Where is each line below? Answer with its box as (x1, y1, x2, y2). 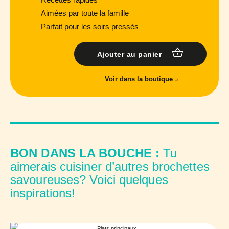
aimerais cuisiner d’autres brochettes (10, 159, 210, 174)
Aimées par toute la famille (41, 9, 129, 18)
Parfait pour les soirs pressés (41, 22, 139, 31)
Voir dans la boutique (105, 75, 173, 83)
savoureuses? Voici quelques (10, 173, 168, 187)
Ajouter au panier (97, 50, 162, 58)
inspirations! (10, 186, 76, 200)
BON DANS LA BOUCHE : (10, 146, 159, 161)
